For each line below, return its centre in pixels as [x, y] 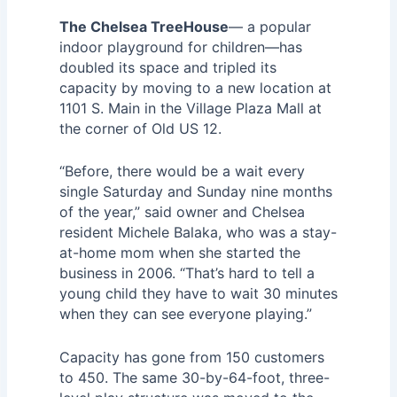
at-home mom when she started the [179, 253]
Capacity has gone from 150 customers [191, 357]
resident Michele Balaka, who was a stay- [198, 233]
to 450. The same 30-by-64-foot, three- [194, 377]
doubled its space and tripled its [167, 67]
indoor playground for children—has [180, 47]
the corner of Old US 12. [140, 128]
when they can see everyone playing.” [185, 314]
